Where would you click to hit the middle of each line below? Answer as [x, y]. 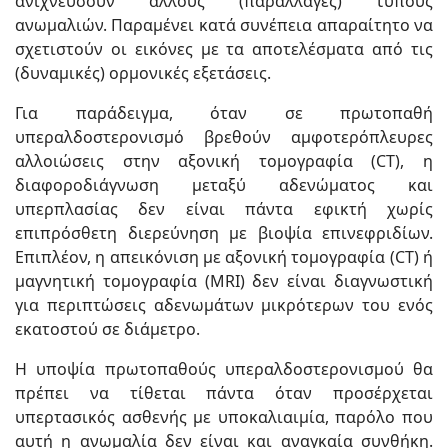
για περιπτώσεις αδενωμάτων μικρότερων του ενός [224, 304]
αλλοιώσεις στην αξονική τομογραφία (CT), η [224, 160]
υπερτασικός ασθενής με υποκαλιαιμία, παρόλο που [224, 416]
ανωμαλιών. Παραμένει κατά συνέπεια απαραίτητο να [224, 24]
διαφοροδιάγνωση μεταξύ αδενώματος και [224, 184]
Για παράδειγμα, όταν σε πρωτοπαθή [224, 112]
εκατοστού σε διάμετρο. [107, 328]
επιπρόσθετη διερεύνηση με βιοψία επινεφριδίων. [224, 232]
